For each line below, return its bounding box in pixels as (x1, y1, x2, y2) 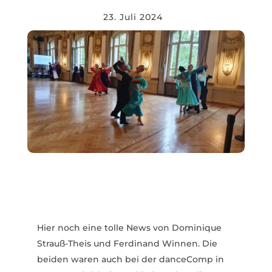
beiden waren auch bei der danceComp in (36, 253, 224, 265)
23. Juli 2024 (103, 12, 163, 22)
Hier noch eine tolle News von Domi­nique (36, 222, 222, 233)
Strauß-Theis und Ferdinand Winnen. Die (36, 237, 217, 249)
